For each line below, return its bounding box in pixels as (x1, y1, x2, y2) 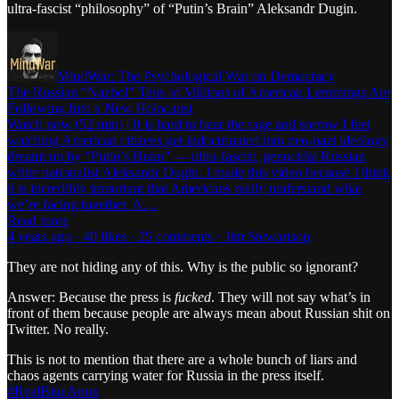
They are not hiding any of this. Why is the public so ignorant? (7, 258, 358, 274)
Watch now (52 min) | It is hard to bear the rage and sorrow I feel (7, 116, 370, 132)
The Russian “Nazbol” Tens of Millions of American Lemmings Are (7, 84, 390, 100)
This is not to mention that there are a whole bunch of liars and (7, 351, 357, 367)
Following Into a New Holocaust (7, 100, 192, 116)
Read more (7, 212, 69, 228)
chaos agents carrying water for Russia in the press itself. (7, 367, 324, 383)
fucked (175, 289, 211, 305)
